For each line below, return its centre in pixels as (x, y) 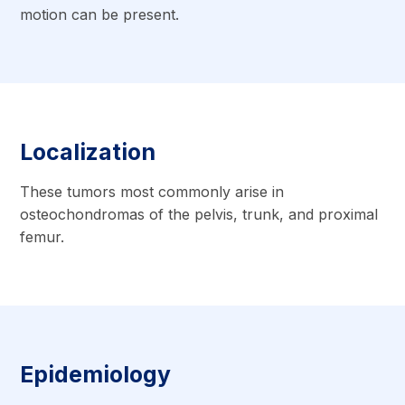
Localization (88, 152)
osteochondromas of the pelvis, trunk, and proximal (199, 214)
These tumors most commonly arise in (152, 191)
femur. (42, 236)
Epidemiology (96, 375)
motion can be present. (100, 14)
